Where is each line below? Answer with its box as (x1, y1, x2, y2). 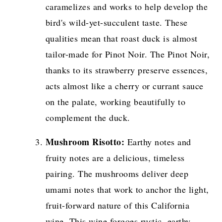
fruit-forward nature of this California (45, 199, 190, 211)
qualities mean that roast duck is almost (45, 32, 198, 44)
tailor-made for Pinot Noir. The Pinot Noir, (45, 48, 210, 60)
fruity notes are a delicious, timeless (45, 151, 185, 164)
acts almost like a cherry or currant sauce (45, 79, 204, 92)
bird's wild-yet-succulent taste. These (45, 16, 188, 28)
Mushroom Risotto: (45, 135, 125, 148)
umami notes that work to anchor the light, (45, 183, 209, 195)
